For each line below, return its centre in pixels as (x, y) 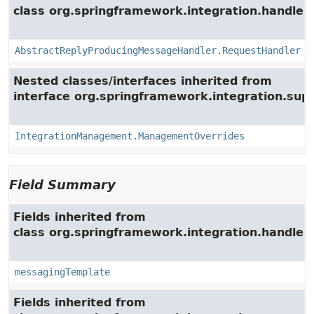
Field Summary (62, 185)
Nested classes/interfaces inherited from (143, 81)
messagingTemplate (62, 272)
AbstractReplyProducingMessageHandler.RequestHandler (158, 50)
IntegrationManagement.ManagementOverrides (130, 136)
